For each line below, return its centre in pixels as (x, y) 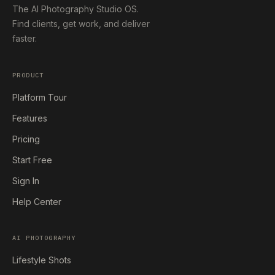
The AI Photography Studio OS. (76, 9)
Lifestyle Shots (42, 260)
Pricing (26, 139)
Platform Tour (40, 97)
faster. (25, 38)
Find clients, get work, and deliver (81, 24)
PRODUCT (28, 75)
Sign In (26, 181)
